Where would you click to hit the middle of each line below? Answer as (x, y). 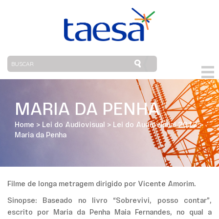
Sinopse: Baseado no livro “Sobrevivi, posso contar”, (109, 201)
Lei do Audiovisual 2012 (155, 126)
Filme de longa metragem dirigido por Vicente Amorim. (102, 185)
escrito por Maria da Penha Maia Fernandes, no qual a (109, 213)
